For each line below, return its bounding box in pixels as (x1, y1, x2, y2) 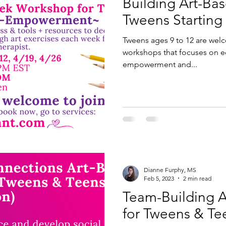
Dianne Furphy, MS (144, 165, 196, 174)
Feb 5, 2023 (144, 174, 174, 182)
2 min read (183, 174, 211, 182)
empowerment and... (123, 59, 197, 69)
